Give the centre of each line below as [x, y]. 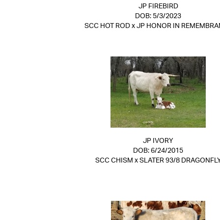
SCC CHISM [114, 161]
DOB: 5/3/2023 [158, 16]
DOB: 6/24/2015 [158, 151]
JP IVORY [158, 141]
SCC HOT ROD [107, 26]
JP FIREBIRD [158, 6]
